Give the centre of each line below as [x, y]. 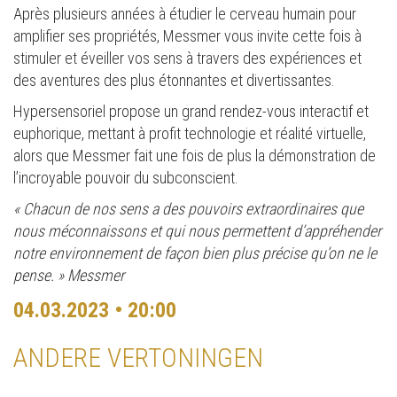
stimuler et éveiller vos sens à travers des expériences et [187, 58]
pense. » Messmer [69, 276]
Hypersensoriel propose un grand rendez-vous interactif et [191, 112]
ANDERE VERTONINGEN [138, 358]
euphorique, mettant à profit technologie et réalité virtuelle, [190, 134]
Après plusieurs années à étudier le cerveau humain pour [185, 14]
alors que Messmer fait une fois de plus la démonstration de [195, 156]
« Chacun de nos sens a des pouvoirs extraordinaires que [188, 209]
